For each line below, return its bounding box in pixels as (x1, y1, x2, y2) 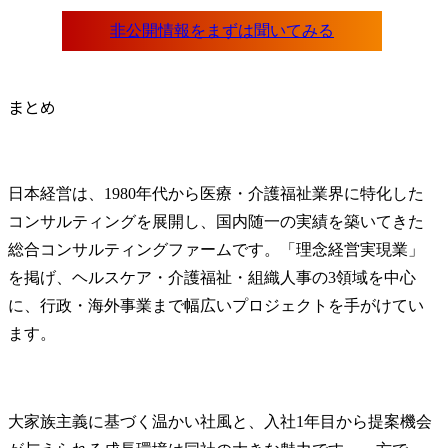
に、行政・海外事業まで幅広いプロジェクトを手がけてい (8, 296, 424, 314)
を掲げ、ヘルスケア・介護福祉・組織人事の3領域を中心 (8, 268, 416, 286)
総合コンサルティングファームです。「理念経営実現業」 (8, 240, 424, 258)
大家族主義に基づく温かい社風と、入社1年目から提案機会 (8, 412, 432, 430)
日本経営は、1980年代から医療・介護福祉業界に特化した (8, 184, 424, 202)
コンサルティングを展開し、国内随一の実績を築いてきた (8, 212, 424, 230)
